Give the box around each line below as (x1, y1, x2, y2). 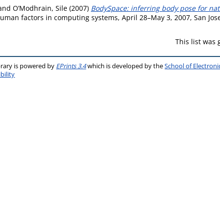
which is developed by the (86, 62, 165, 70)
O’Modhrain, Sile (13, 3, 67, 13)
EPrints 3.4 (56, 62, 86, 70)
